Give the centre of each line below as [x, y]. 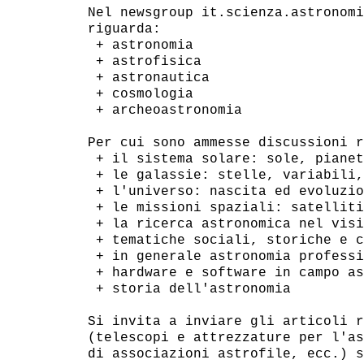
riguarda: [124, 29]
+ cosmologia [140, 94]
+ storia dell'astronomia [189, 289]
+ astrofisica [144, 61]
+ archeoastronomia [165, 110]
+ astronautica [148, 78]
